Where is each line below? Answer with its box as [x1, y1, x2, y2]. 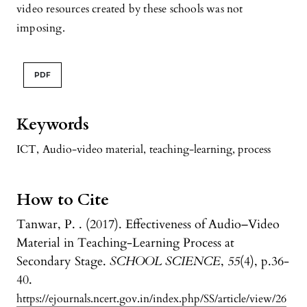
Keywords [16, 114, 89, 136]
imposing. [16, 21, 65, 36]
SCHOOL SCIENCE [110, 253, 221, 271]
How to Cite [16, 189, 109, 212]
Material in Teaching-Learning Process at [16, 234, 234, 252]
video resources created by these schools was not [16, 1, 243, 17]
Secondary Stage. [16, 253, 110, 271]
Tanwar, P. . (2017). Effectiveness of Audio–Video [16, 216, 280, 234]
